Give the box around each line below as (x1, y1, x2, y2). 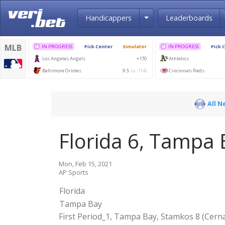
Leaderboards (165, 13, 212, 23)
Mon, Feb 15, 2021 (59, 159, 112, 168)
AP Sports (59, 168, 88, 177)
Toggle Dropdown (144, 13, 213, 24)
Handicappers (85, 13, 132, 23)
